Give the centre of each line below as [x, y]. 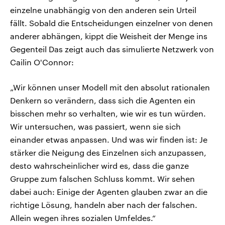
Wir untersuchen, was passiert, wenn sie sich [95, 127]
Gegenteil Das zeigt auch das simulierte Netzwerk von [112, 49]
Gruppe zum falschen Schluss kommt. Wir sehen [102, 179]
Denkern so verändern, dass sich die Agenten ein [103, 100]
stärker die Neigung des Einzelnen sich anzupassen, [108, 153]
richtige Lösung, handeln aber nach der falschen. [104, 205]
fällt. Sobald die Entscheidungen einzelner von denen [111, 23]
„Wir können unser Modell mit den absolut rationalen [110, 87]
